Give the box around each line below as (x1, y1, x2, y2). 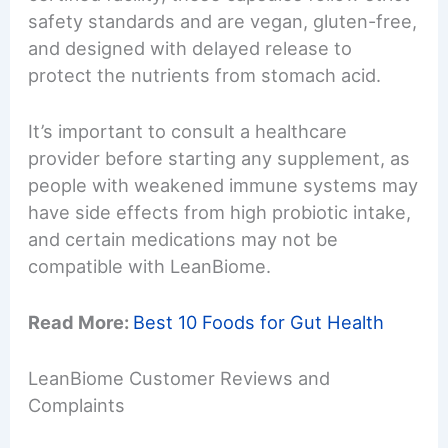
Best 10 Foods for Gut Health (133, 310, 385, 333)
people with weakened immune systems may (28, 173, 419, 196)
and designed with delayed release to (28, 36, 353, 59)
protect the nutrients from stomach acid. (28, 63, 382, 86)
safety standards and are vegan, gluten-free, (28, 9, 418, 32)
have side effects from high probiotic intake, (28, 200, 412, 223)
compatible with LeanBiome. (28, 254, 272, 277)
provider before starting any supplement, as (28, 146, 411, 169)
